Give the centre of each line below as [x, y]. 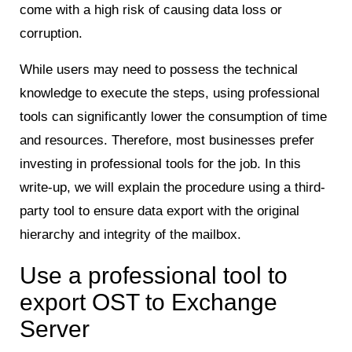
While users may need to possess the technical [159, 69]
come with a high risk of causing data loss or [151, 9]
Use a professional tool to [154, 275]
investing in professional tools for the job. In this [160, 163]
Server [55, 328]
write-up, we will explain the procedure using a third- [172, 187]
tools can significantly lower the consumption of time [173, 116]
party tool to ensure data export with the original [159, 211]
